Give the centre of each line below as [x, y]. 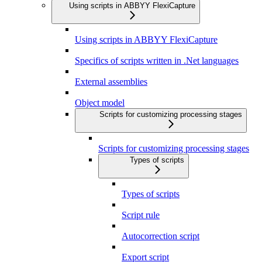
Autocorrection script [161, 236]
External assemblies [111, 82]
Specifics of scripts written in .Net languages [157, 61]
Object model [100, 103]
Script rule [141, 215]
